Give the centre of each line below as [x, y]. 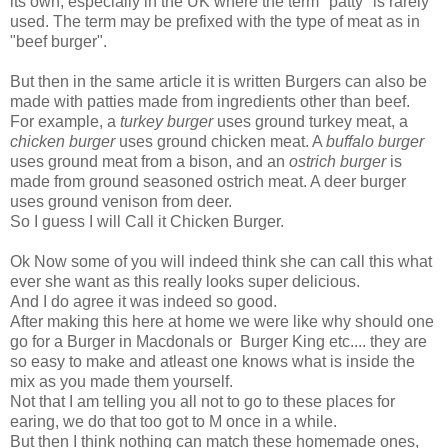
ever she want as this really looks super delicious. [185, 282]
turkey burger [166, 122]
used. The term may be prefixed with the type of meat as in [215, 22]
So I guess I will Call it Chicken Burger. [147, 222]
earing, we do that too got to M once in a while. [173, 422]
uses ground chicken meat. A [220, 142]
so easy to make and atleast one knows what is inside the [212, 362]
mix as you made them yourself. [121, 382]
